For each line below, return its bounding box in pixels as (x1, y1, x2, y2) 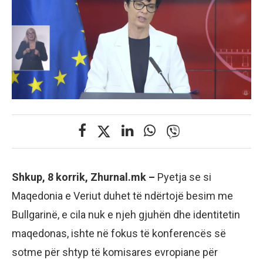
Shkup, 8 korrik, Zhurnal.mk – (12, 170, 155, 183)
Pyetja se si (155, 170, 211, 183)
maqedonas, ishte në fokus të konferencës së (12, 227, 226, 240)
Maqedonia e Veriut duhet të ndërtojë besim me (12, 189, 233, 202)
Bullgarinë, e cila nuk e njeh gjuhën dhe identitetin (12, 208, 240, 221)
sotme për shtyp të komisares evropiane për (12, 245, 218, 258)
